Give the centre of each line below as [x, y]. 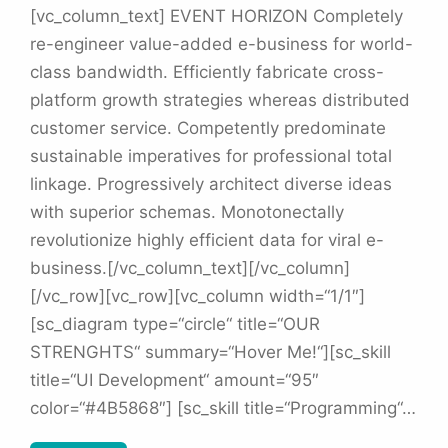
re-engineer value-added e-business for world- [221, 44]
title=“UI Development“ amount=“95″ [174, 380]
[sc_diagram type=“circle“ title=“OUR [175, 324]
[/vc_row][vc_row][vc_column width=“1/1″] [197, 296]
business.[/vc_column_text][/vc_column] [190, 268]
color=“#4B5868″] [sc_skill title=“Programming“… [223, 408]
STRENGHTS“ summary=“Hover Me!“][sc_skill [210, 352]
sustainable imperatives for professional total [211, 156]
